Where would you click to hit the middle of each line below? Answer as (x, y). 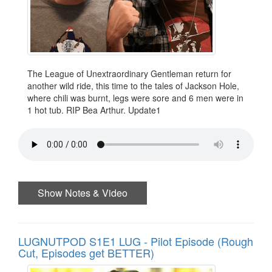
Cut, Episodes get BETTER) (86, 252)
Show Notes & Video (83, 192)
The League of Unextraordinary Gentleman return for (129, 73)
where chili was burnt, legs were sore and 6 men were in (135, 97)
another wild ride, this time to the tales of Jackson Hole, (133, 85)
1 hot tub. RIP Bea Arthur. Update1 (94, 110)
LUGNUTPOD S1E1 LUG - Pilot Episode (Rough (136, 241)
